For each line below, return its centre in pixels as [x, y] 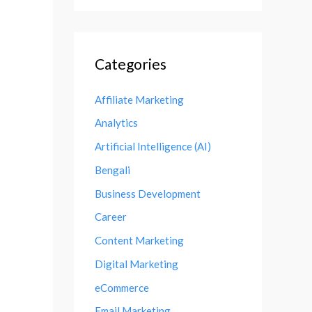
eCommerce [122, 287]
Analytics [116, 123]
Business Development [148, 193]
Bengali [112, 170]
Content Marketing [139, 240]
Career [111, 217]
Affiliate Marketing [139, 99]
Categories [131, 63]
